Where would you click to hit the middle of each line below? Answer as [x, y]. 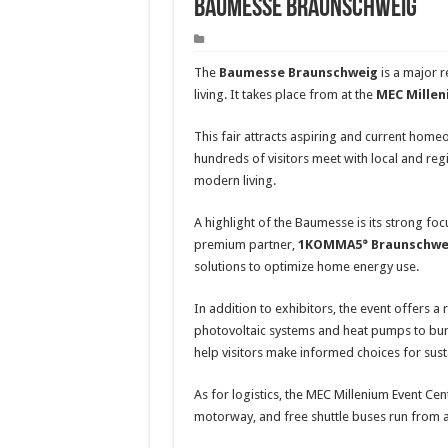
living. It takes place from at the [284, 95]
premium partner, [245, 245]
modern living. [234, 181]
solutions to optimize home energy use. [306, 267]
